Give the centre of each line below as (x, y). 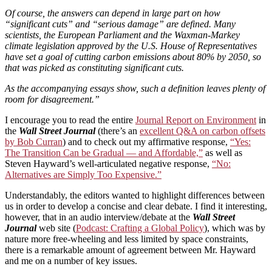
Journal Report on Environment (196, 120)
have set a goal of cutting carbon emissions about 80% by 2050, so (133, 57)
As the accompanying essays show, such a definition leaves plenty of (135, 89)
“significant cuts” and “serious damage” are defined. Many (120, 24)
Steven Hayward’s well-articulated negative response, (108, 164)
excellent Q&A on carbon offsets (202, 131)
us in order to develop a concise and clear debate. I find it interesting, (136, 206)
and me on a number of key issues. (71, 261)
